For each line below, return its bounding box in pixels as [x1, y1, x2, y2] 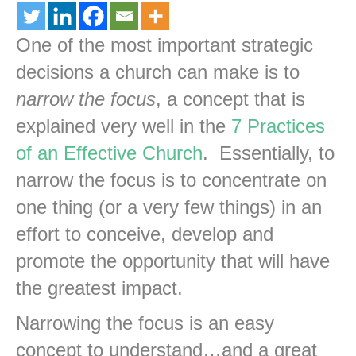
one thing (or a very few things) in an [16, 196, 322, 219]
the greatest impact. [16, 277, 183, 300]
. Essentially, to [203, 142, 335, 164]
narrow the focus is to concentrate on [16, 169, 327, 192]
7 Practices [231, 115, 325, 137]
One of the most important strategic [16, 34, 313, 56]
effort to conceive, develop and [16, 223, 273, 246]
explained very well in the [16, 115, 231, 137]
